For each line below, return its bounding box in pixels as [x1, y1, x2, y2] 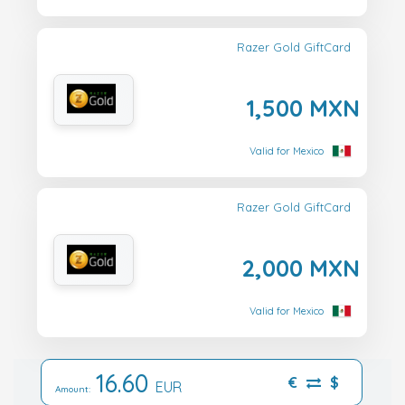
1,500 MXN [246, 92, 360, 122]
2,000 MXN [241, 253, 360, 283]
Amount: [55, 382, 96, 395]
